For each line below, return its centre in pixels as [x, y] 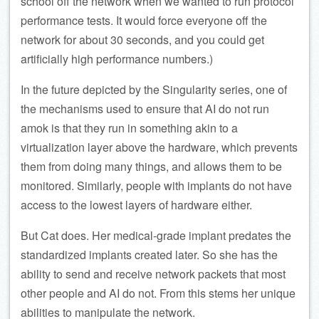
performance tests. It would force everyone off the [144, 20]
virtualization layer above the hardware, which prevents [159, 147]
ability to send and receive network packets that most [153, 273]
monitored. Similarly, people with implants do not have [156, 185]
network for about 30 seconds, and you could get [142, 39]
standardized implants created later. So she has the [149, 254]
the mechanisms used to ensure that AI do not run [145, 108]
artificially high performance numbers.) [117, 58]
